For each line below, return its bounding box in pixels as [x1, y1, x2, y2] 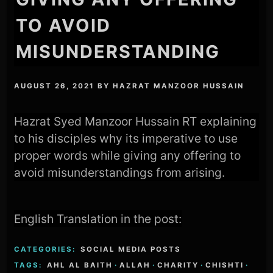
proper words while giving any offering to [14, 147, 241, 163]
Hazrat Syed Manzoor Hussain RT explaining [14, 113, 257, 129]
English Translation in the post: [14, 211, 182, 226]
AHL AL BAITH [47, 261, 113, 270]
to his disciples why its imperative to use [14, 130, 238, 146]
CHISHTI [205, 261, 244, 270]
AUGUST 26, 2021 [14, 81, 95, 90]
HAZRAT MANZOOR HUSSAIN [113, 81, 244, 90]
